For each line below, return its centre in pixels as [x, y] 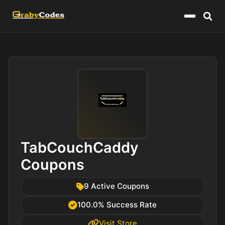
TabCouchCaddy [80, 147]
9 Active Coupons [116, 186]
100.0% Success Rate [117, 205]
